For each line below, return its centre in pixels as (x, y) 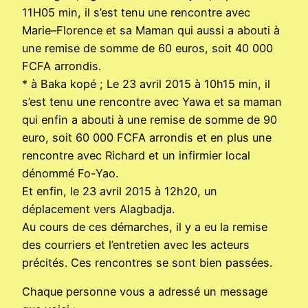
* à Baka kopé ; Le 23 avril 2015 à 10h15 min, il (146, 84)
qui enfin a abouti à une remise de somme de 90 (150, 120)
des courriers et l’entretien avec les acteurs (136, 245)
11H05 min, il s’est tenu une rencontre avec (136, 13)
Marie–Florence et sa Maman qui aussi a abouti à (151, 31)
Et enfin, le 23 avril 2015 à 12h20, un (120, 191)
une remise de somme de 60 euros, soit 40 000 (147, 48)
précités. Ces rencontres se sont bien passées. (147, 263)
